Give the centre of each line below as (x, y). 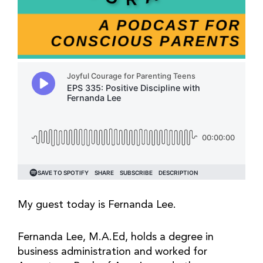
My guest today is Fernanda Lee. (97, 205)
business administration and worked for (112, 252)
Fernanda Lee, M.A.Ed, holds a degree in (116, 237)
